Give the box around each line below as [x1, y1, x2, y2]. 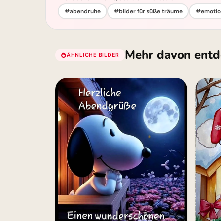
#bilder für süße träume [113, 7, 183, 15]
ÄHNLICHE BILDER [66, 51, 119, 58]
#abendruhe [64, 7, 101, 15]
